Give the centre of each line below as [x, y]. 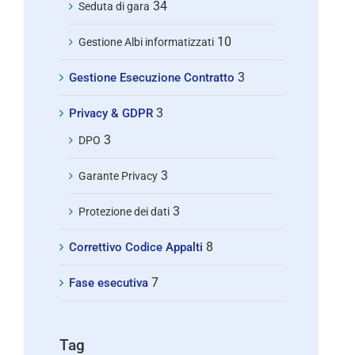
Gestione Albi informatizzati [146, 42]
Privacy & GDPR [111, 113]
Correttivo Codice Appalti [136, 247]
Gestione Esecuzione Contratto [152, 77]
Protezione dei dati [124, 211]
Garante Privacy [118, 176]
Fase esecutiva [109, 282]
